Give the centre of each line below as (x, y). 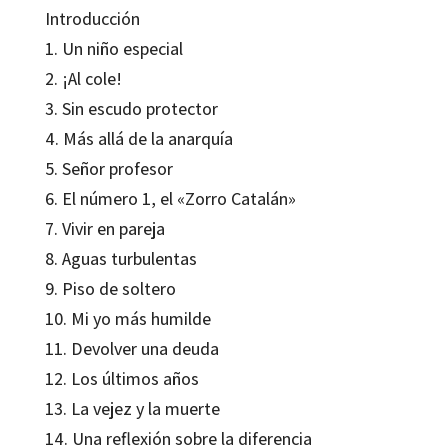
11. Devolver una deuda (131, 348)
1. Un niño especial (113, 48)
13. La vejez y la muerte (132, 408)
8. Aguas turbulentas (120, 258)
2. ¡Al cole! (83, 78)
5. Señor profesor (108, 168)
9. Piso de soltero (110, 288)
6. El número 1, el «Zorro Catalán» (170, 198)
